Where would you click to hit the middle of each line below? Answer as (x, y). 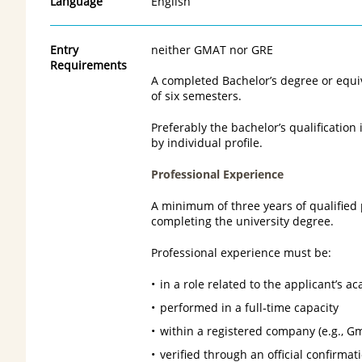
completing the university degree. (242, 221)
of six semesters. (196, 95)
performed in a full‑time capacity (249, 307)
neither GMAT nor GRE (212, 49)
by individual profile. (207, 142)
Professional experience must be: (241, 252)
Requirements (88, 65)
